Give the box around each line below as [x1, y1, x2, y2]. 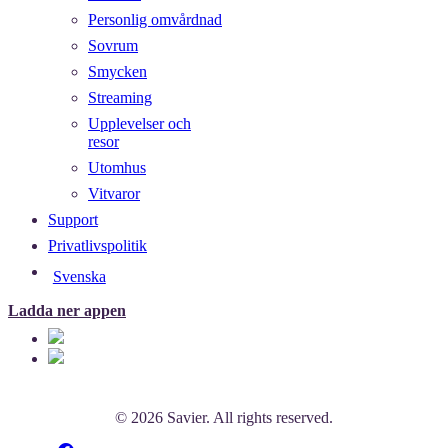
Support [48, 211, 98, 229]
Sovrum [88, 37, 138, 55]
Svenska [52, 268, 106, 286]
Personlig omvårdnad [88, 11, 222, 29]
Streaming [88, 89, 152, 107]
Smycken [88, 63, 147, 81]
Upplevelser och [88, 115, 191, 133]
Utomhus [88, 159, 146, 177]
